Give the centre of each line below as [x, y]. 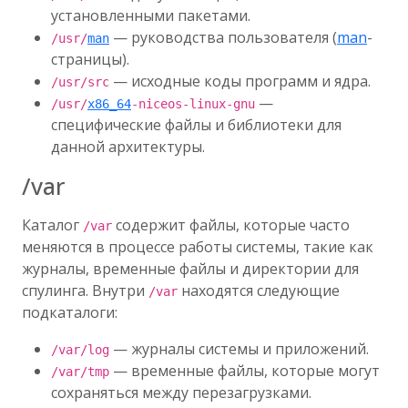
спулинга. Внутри [85, 291]
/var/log [80, 350]
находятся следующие [259, 291]
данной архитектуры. [128, 147]
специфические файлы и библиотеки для [196, 125]
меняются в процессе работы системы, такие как [198, 247]
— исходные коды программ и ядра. [240, 81]
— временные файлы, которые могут [245, 371]
